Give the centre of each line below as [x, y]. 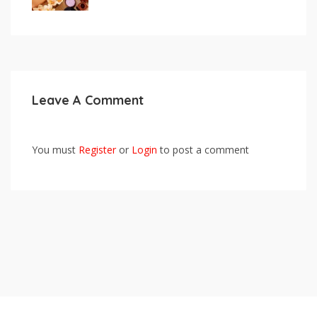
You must [55, 150]
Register [97, 150]
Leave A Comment [88, 100]
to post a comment [203, 150]
